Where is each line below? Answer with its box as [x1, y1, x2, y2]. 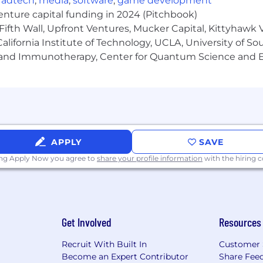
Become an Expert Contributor [61, 251, 188, 262]
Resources [219, 215, 262, 229]
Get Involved [61, 215, 112, 229]
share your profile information [97, 154, 203, 163]
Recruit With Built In [61, 239, 147, 249]
